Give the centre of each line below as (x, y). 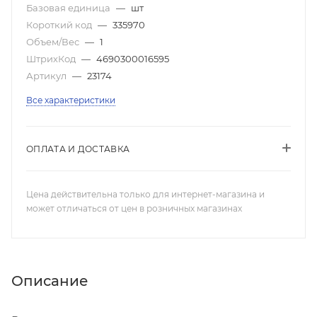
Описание (50, 281)
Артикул (47, 76)
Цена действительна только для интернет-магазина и (145, 194)
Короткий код (60, 25)
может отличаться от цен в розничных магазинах (134, 208)
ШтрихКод (52, 59)
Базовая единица (69, 8)
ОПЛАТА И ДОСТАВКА (78, 149)
